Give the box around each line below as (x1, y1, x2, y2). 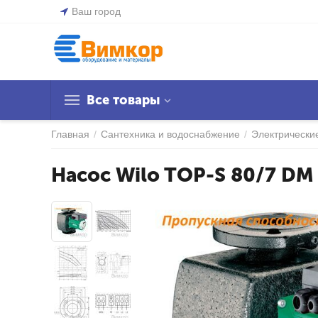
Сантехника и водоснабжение (101, 128, 240, 140)
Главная (51, 128, 89, 140)
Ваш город (72, 6, 121, 17)
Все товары (87, 92, 160, 108)
